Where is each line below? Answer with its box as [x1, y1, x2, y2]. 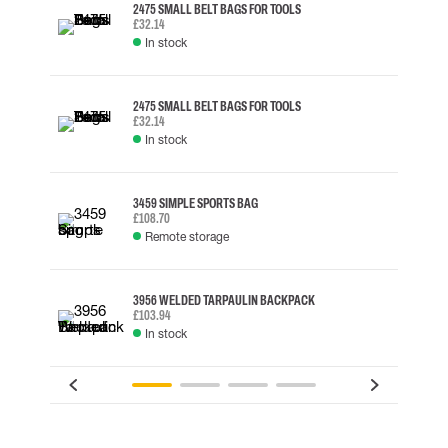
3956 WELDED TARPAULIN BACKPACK [133, 292, 315, 308]
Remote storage [145, 228, 229, 244]
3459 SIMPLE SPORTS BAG [133, 195, 258, 211]
